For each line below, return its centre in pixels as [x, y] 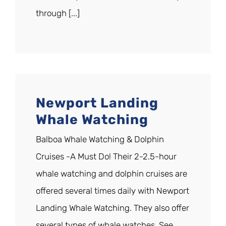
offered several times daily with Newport [112, 191]
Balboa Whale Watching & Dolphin [100, 139]
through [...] [58, 13]
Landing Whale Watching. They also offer [112, 208]
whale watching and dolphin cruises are [111, 174]
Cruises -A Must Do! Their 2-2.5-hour [106, 157]
